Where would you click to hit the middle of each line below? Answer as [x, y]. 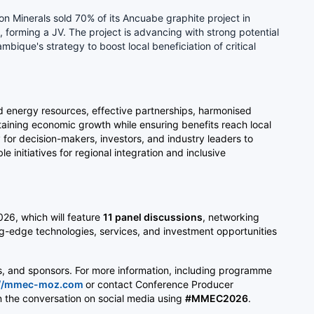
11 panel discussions [153, 217]
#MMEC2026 [217, 298]
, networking [231, 217]
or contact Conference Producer [159, 284]
